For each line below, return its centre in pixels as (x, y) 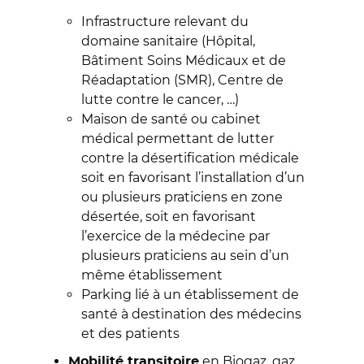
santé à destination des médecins (191, 314)
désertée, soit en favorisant (169, 217)
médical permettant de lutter (178, 139)
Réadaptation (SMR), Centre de (182, 80)
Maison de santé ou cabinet (171, 119)
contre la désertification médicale (190, 158)
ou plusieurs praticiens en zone (182, 197)
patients (151, 334)
